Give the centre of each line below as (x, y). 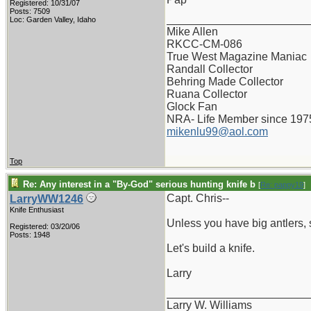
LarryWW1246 (47, 199)
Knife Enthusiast (37, 210)
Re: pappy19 (282, 185)
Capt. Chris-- (198, 198)
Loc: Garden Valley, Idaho (53, 19)
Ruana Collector (207, 94)
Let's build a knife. (211, 248)
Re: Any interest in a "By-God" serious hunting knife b (139, 184)
